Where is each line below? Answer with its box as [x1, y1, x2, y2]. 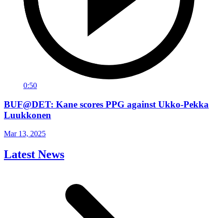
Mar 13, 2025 [4, 129, 46, 138]
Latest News [4, 148, 64, 161]
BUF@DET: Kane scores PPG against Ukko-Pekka [4, 99, 209, 109]
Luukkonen [4, 109, 51, 120]
